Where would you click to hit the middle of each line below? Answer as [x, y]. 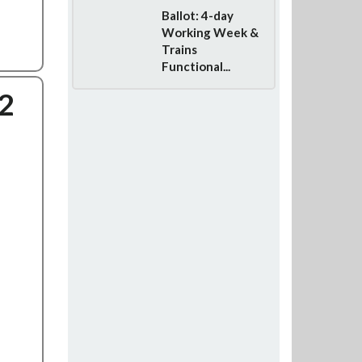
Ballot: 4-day [197, 15]
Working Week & [210, 32]
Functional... [196, 66]
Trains [179, 49]
